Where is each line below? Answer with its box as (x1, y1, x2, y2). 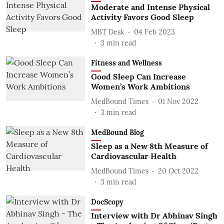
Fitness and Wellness (90, 58, 162, 67)
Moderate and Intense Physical (90, 2, 210, 12)
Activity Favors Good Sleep (90, 12, 194, 22)
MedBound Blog (90, 128, 144, 137)
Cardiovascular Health (90, 151, 176, 161)
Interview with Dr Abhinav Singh (90, 210, 217, 220)
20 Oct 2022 (157, 166, 198, 175)
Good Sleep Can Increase (90, 71, 186, 81)
